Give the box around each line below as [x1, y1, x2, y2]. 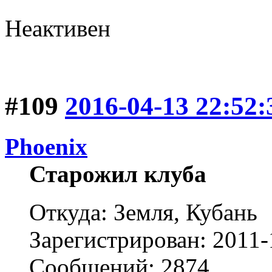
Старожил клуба [29, 160, 206, 187]
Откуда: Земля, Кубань [29, 199, 257, 225]
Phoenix [5, 133, 87, 160]
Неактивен [5, 15, 110, 41]
